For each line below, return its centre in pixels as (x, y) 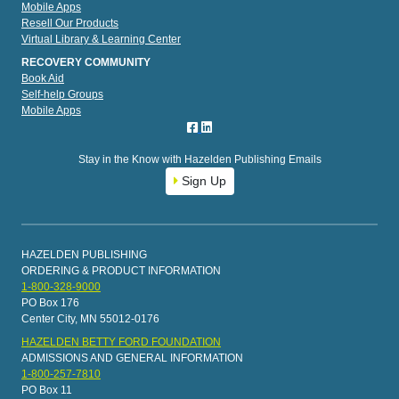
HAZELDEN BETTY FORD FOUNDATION (121, 342)
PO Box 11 (47, 391)
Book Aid (43, 79)
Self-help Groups (62, 95)
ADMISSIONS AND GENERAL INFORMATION (132, 358)
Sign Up (202, 181)
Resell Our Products (70, 24)
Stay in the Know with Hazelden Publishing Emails (199, 160)
